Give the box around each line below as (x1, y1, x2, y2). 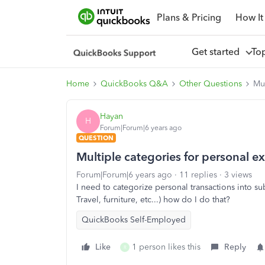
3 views (224, 170, 252, 180)
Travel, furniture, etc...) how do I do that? (76, 195, 230, 205)
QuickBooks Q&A (101, 79, 168, 89)
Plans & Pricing (156, 11, 221, 23)
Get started (191, 46, 244, 57)
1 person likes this (132, 242, 201, 252)
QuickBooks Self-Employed (82, 215, 186, 225)
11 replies (179, 170, 217, 180)
